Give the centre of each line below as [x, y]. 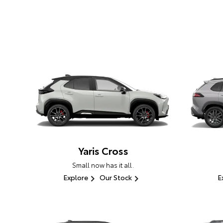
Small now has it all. [103, 165]
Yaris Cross [103, 151]
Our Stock [115, 177]
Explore [75, 177]
